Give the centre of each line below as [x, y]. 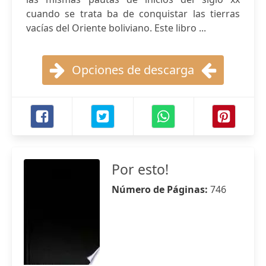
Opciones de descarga [133, 70]
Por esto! [140, 169]
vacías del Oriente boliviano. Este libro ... [116, 28]
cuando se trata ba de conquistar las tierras [133, 14]
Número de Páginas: [161, 189]
